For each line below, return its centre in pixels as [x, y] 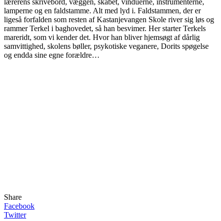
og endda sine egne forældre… [52, 55]
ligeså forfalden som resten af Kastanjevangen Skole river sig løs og [109, 20]
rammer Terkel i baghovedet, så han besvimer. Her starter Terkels [105, 29]
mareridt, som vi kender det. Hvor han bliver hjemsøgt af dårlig [102, 37]
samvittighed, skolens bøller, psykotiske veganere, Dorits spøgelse [106, 46]
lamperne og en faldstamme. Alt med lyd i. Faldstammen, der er [102, 11]
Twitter [15, 215]
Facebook [19, 206]
